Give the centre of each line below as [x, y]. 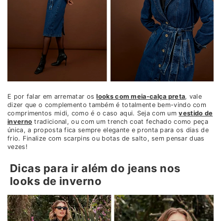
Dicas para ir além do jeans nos [95, 168]
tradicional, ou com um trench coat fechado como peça [120, 122]
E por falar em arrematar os [52, 97]
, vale [194, 97]
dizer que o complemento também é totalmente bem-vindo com [107, 105]
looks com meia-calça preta [141, 97]
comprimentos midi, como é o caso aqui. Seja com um [93, 113]
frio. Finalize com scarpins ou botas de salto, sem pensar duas [106, 139]
